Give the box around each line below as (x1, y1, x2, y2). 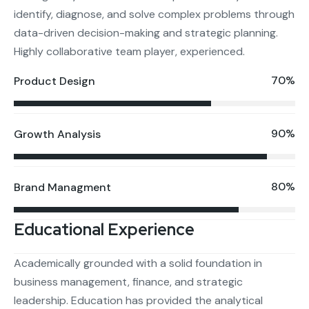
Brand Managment (14, 179, 111, 195)
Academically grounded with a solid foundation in (14, 255, 262, 270)
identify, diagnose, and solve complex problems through (14, 6, 295, 21)
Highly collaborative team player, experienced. (14, 43, 245, 59)
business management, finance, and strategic (14, 274, 243, 289)
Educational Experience (14, 218, 195, 240)
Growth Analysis (14, 126, 101, 141)
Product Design (14, 73, 95, 88)
